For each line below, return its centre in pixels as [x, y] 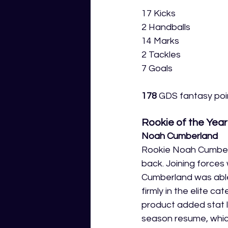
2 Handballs [166, 27]
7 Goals [157, 69]
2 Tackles [161, 55]
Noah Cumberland [180, 136]
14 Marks [160, 41]
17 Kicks [159, 14]
